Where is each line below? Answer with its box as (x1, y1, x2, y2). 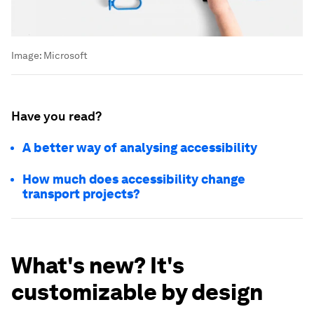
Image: (11, 50, 43, 62)
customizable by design (11, 278, 263, 306)
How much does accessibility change (22, 172, 245, 187)
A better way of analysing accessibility (22, 140, 257, 156)
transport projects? (22, 186, 140, 202)
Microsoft (43, 50, 88, 62)
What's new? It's (11, 252, 184, 280)
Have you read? (11, 109, 102, 124)
